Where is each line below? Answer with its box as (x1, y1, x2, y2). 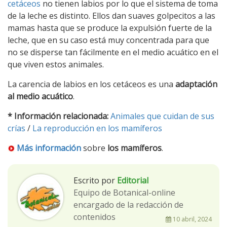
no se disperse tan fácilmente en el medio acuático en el (8, 46, 218, 58)
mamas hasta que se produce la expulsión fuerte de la (8, 22, 212, 33)
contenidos (73, 211, 116, 222)
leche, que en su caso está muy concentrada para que (8, 34, 209, 46)
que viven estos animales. (8, 58, 104, 70)
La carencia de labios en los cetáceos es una (8, 78, 173, 90)
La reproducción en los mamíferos (32, 122, 162, 134)
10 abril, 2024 (171, 214, 212, 223)
